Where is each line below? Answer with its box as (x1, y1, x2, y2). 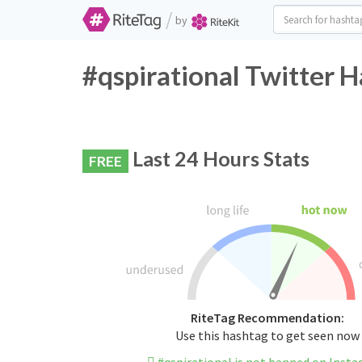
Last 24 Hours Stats (128, 146, 309, 170)
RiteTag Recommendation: (190, 309, 344, 326)
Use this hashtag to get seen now (175, 327, 360, 344)
